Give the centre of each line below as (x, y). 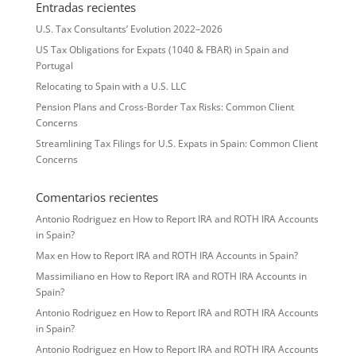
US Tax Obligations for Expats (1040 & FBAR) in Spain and (162, 50)
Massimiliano (65, 277)
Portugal (54, 66)
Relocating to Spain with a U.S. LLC (111, 87)
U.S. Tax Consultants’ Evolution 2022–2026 (129, 29)
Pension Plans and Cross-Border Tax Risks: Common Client (164, 107)
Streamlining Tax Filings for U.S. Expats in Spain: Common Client (176, 144)
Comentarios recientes (97, 197)
